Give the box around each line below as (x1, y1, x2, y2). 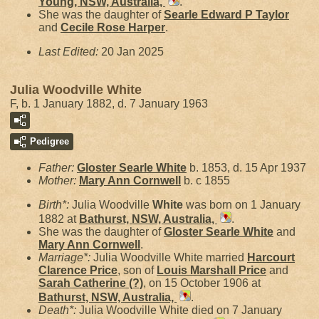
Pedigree (30, 136, 69, 147)
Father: (38, 162, 77, 174)
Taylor (256, 9, 289, 21)
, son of (117, 264, 157, 276)
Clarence (38, 264, 90, 276)
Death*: (38, 304, 79, 316)
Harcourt (247, 251, 295, 263)
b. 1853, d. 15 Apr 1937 (187, 162, 306, 174)
